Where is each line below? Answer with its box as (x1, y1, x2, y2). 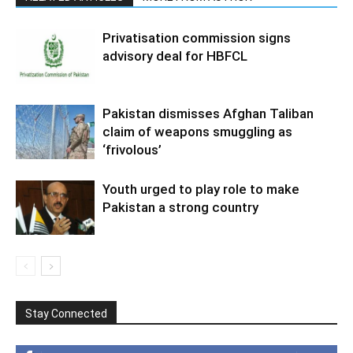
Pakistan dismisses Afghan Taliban (102, 106, 314, 121)
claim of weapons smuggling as (102, 124, 292, 139)
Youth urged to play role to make (102, 181, 299, 197)
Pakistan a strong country (102, 199, 258, 215)
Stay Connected (25, 307, 107, 320)
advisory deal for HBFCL (102, 48, 247, 64)
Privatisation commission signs (102, 30, 291, 46)
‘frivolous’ (102, 142, 162, 158)
